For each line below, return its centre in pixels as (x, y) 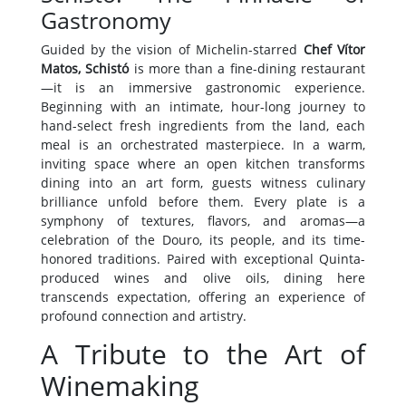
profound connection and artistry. (144, 315)
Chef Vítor (334, 49)
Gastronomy (106, 19)
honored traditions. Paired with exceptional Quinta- (203, 258)
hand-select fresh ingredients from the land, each (203, 125)
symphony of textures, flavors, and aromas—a (203, 220)
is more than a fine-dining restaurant (250, 68)
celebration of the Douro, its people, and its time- (203, 239)
